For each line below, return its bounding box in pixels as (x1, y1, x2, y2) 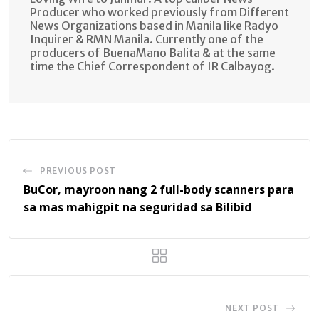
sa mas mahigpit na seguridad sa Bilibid (23, 199, 254, 215)
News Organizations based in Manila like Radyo (30, 18, 278, 33)
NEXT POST (224, 302, 280, 313)
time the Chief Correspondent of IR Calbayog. (30, 58, 275, 73)
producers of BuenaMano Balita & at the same (30, 45, 276, 60)
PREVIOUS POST (39, 164, 117, 176)
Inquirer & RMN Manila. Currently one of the (30, 31, 263, 46)
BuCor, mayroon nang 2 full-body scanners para (23, 181, 294, 197)
